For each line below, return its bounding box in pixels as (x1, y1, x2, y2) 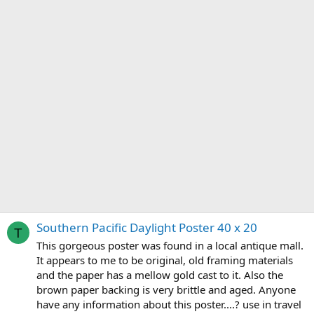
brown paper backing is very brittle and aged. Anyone (36, 282, 296, 297)
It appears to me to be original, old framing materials (36, 253, 293, 268)
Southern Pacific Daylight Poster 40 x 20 (36, 219, 257, 236)
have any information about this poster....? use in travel (36, 297, 301, 312)
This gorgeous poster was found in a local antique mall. (36, 238, 303, 253)
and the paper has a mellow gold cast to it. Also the (36, 268, 283, 282)
